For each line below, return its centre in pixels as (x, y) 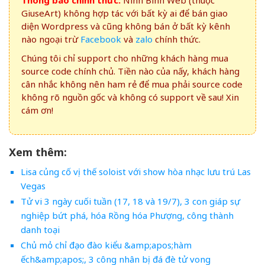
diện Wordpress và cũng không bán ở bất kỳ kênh (126, 26)
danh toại (40, 230)
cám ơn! (37, 110)
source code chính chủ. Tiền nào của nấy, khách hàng (130, 71)
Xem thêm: (38, 152)
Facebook (101, 39)
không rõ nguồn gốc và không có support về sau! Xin (130, 97)
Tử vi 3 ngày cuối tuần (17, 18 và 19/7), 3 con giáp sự (130, 201)
